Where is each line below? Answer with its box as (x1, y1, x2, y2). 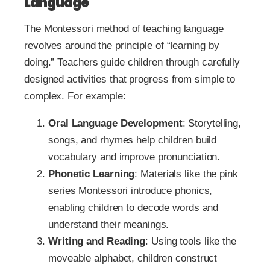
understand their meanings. (48, 218, 169, 230)
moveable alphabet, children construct (48, 252, 218, 264)
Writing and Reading (48, 235, 146, 247)
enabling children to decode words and (48, 201, 219, 213)
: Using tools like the (145, 235, 236, 247)
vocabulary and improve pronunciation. (48, 151, 221, 163)
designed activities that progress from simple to (24, 73, 236, 85)
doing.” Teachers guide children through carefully (24, 56, 240, 68)
